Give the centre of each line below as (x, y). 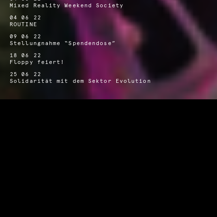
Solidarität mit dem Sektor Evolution (80, 81)
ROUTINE (23, 24)
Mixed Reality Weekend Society (67, 5)
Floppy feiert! (37, 62)
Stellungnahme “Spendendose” (63, 43)
